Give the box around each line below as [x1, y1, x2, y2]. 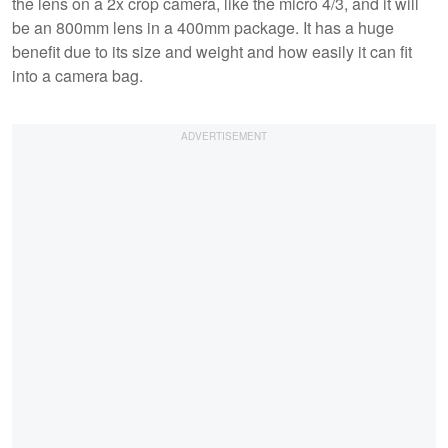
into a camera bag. [12, 63, 143, 87]
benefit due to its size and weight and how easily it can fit [12, 39, 412, 63]
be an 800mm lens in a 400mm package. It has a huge [12, 15, 394, 39]
